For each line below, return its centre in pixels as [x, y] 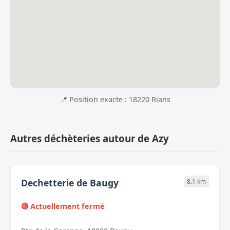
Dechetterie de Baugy [70, 183]
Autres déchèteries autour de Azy [90, 139]
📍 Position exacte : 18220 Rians [115, 100]
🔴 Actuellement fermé [63, 206]
